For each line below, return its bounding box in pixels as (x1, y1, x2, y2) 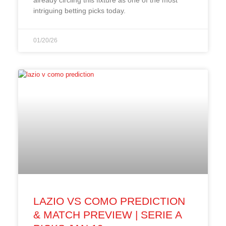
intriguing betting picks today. (33, 6, 126, 15)
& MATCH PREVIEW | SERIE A (33, 208, 182, 220)
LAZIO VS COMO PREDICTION (33, 195, 185, 207)
